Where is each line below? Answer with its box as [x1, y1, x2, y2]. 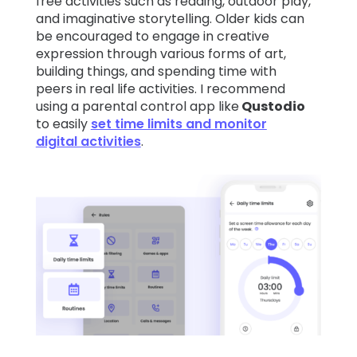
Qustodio [238, 97, 305, 116]
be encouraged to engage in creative [35, 27, 269, 46]
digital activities [35, 132, 141, 151]
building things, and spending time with [35, 62, 277, 81]
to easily [35, 115, 91, 134]
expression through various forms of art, [35, 45, 286, 64]
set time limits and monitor [90, 115, 267, 134]
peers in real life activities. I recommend [35, 80, 285, 99]
